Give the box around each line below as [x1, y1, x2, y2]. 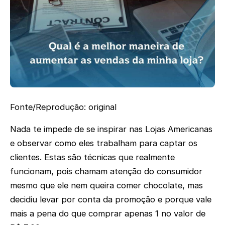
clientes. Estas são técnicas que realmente [10, 152, 175, 163]
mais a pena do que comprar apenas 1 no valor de [10, 208, 205, 219]
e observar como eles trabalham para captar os [10, 138, 197, 149]
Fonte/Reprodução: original [10, 101, 117, 112]
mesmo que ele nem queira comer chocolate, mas [10, 180, 203, 191]
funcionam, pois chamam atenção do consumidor [10, 166, 202, 177]
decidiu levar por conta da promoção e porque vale [10, 194, 211, 205]
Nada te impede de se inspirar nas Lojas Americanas [10, 124, 212, 135]
